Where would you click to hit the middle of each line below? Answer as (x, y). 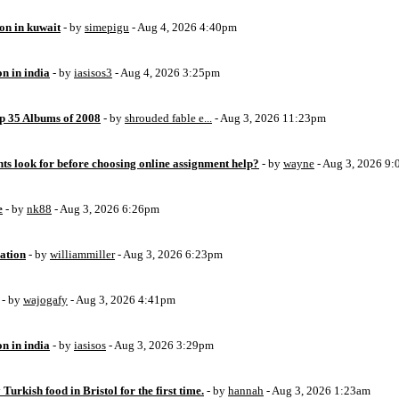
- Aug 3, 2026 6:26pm (106, 209)
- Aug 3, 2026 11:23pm (269, 118)
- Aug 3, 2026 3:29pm (160, 345)
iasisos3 (93, 73)
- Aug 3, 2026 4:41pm (122, 300)
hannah (246, 391)
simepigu (107, 27)
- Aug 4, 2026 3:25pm (166, 73)
